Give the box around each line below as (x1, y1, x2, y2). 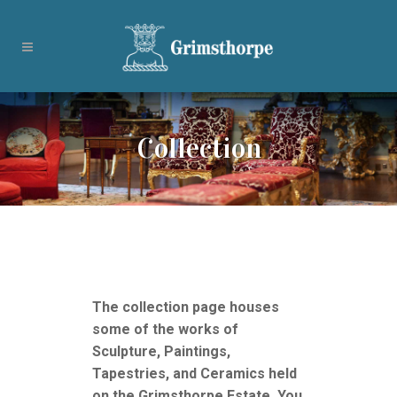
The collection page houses (92, 299, 279, 316)
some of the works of (92, 321, 238, 339)
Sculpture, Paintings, (92, 343, 230, 361)
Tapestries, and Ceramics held (92, 365, 297, 383)
